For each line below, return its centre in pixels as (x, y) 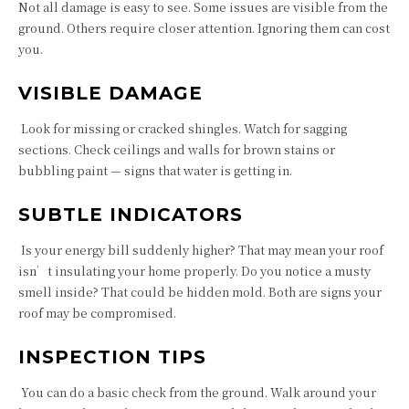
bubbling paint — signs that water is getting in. (155, 170)
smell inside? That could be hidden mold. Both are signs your (200, 292)
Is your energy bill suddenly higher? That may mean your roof (201, 250)
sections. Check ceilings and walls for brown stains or (177, 149)
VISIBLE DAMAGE (110, 93)
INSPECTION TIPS (112, 357)
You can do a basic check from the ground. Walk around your (197, 392)
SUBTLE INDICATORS (131, 215)
